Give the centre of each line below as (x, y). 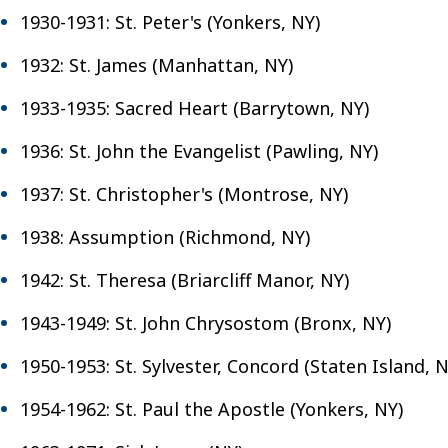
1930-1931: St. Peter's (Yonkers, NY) (170, 21)
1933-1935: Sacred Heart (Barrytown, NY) (194, 107)
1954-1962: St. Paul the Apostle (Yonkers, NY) (211, 408)
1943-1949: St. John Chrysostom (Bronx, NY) (205, 322)
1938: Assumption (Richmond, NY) (165, 236)
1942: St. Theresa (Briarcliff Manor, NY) (184, 279)
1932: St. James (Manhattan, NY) (156, 64)
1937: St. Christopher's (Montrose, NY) (184, 193)
